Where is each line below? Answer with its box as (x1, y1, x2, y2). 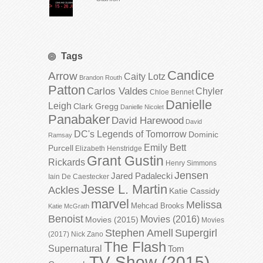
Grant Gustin (87, 153, 164, 169)
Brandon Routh (79, 74, 122, 82)
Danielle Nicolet (120, 103, 164, 111)
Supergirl (175, 227, 217, 240)
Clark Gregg (73, 102, 119, 112)
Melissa (186, 198, 222, 211)
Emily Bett (144, 142, 186, 153)
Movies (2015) (85, 215, 139, 225)
